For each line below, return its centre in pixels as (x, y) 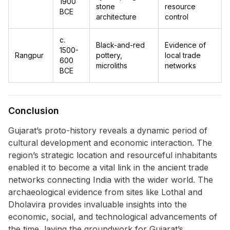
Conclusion (34, 111)
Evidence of (185, 45)
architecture (116, 17)
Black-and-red (120, 45)
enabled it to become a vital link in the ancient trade (108, 167)
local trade (183, 55)
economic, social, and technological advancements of (113, 217)
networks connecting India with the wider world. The (111, 180)
